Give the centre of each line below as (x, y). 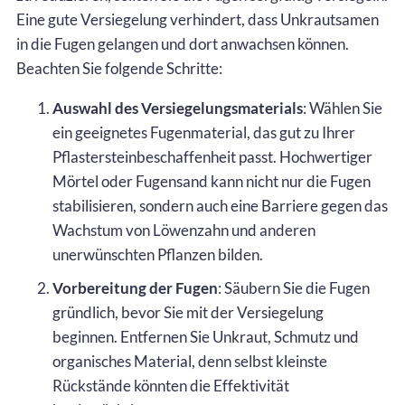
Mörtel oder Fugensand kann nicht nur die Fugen (212, 181)
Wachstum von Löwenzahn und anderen (184, 230)
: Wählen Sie (343, 108)
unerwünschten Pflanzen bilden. (158, 254)
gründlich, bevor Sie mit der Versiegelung (188, 312)
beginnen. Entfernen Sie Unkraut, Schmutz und (206, 336)
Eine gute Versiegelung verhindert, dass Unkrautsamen (198, 19)
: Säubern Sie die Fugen (294, 287)
